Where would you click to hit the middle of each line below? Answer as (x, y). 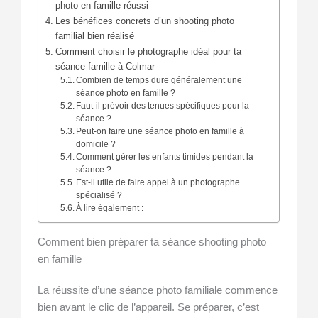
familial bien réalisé (94, 36)
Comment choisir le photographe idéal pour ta (148, 52)
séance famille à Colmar (105, 67)
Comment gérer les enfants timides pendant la (165, 157)
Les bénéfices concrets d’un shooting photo (144, 21)
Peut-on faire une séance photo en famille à (160, 132)
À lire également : (110, 208)
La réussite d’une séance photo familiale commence (158, 290)
